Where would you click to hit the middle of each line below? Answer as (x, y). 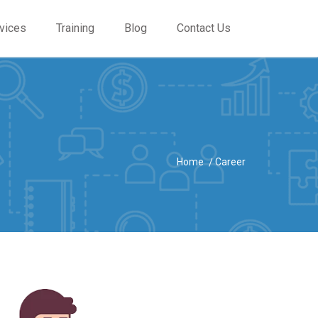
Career (230, 162)
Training (75, 28)
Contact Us (204, 28)
